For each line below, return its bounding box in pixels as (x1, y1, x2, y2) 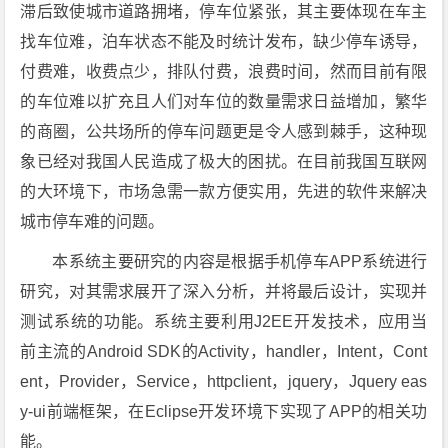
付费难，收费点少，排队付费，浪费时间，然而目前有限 (20, 63, 428, 80)
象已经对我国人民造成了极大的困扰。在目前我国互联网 (20, 153, 428, 170)
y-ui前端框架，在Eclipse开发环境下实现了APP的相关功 (20, 403, 428, 420)
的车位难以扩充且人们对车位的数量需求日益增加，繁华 (20, 93, 428, 110)
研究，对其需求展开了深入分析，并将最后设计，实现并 (20, 283, 428, 300)
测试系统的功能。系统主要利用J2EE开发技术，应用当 (20, 313, 428, 330)
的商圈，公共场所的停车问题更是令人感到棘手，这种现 (20, 123, 428, 140)
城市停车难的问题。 (20, 213, 165, 230)
